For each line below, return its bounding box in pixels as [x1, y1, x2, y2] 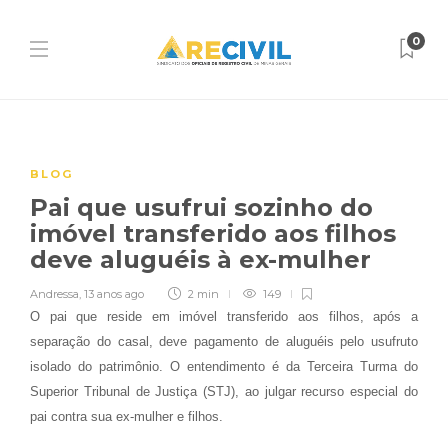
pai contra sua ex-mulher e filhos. [30, 409, 223, 424]
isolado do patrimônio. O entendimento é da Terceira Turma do [30, 359, 418, 374]
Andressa [30, 287, 79, 301]
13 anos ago [84, 287, 144, 301]
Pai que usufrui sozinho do [30, 193, 373, 222]
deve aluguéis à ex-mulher [30, 245, 378, 274]
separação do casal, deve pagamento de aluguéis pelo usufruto [30, 334, 418, 349]
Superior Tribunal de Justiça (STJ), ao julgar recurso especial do [30, 384, 418, 399]
